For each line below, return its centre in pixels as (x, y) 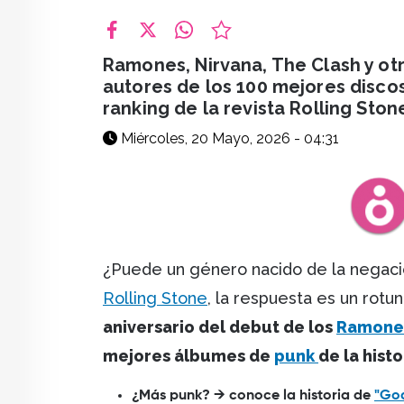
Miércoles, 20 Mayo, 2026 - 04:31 (228, 139)
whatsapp (208, 48)
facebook (134, 48)
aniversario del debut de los (220, 327)
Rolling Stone (155, 298)
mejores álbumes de (188, 356)
